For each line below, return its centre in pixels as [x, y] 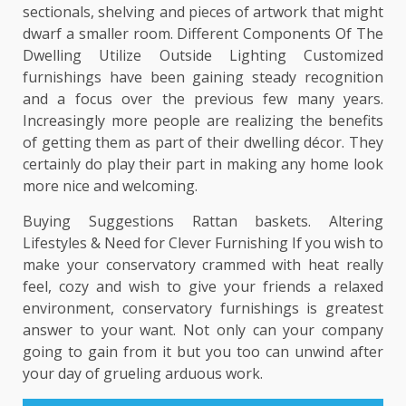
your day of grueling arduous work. [143, 374]
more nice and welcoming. [110, 186]
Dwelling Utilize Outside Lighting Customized [203, 56]
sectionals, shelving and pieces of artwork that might [203, 12]
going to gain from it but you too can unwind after [203, 352]
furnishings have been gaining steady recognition [203, 77]
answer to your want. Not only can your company [203, 330]
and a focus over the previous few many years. [203, 99]
